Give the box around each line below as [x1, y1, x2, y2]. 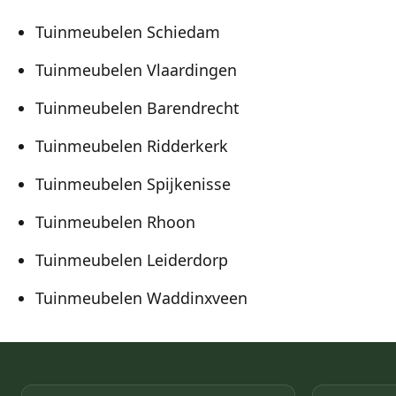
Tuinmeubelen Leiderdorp [35, 249, 228, 271]
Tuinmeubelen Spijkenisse [35, 173, 231, 195]
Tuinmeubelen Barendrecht [35, 97, 239, 119]
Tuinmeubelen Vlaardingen [35, 59, 237, 81]
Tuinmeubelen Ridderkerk [35, 135, 228, 157]
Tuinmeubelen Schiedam [35, 21, 220, 43]
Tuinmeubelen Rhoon [35, 211, 195, 233]
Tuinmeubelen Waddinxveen [35, 287, 247, 309]
